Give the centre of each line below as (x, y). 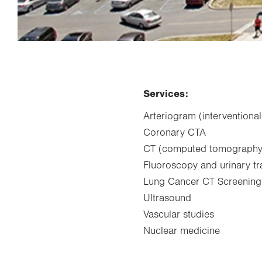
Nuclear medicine (182, 231)
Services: (166, 94)
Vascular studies (179, 214)
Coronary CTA (175, 132)
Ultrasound (168, 198)
